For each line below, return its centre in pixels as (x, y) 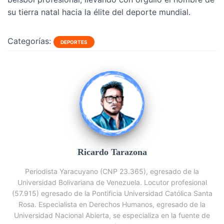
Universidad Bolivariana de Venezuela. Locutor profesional (112, 182)
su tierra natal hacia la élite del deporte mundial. (99, 12)
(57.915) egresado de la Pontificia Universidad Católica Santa (112, 193)
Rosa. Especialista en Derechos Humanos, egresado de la (112, 204)
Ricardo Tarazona (112, 152)
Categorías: (29, 41)
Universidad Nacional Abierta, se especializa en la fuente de (112, 215)
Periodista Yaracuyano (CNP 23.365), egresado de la (112, 171)
